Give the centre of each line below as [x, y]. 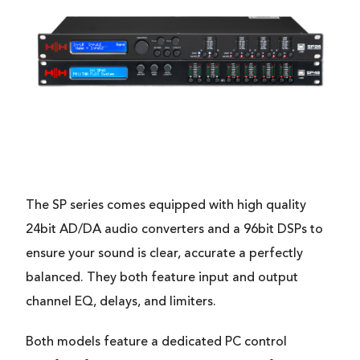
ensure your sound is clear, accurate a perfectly [164, 254]
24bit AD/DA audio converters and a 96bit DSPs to [174, 229]
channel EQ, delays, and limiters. [123, 302]
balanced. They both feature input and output [162, 278]
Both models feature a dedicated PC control [156, 342]
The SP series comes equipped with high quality [166, 205]
